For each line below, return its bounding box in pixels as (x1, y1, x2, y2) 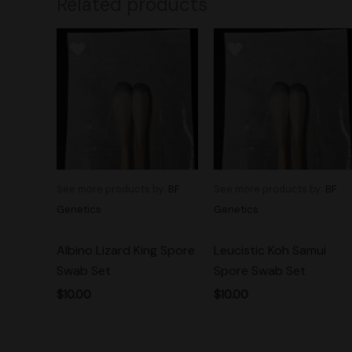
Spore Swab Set (213, 262, 306, 280)
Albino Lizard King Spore (57, 242, 195, 259)
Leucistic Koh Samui (213, 242, 326, 259)
